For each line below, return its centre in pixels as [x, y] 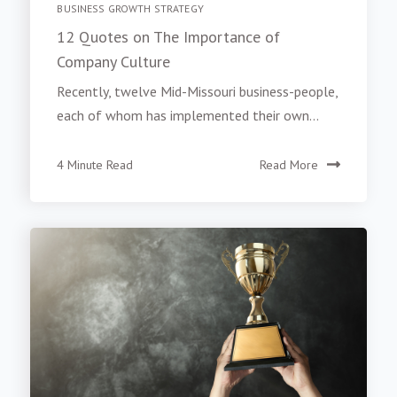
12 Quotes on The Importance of [169, 37]
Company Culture [114, 62]
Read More [288, 165]
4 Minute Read [95, 165]
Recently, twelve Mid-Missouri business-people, [198, 92]
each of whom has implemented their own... [188, 116]
